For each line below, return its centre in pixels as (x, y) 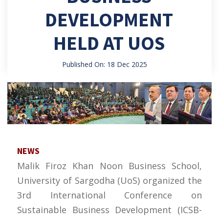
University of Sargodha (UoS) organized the (109, 180)
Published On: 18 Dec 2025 (104, 64)
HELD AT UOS (109, 43)
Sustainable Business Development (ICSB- (109, 209)
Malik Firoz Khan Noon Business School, (109, 165)
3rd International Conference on (109, 195)
